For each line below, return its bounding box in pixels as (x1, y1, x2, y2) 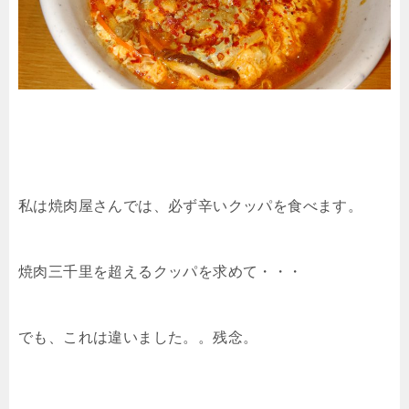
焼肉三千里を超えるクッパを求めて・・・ (18, 264, 303, 280)
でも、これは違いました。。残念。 (18, 330, 258, 346)
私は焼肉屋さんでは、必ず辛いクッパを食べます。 (18, 198, 363, 215)
